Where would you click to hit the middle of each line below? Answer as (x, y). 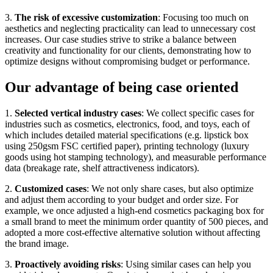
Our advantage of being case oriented (122, 87)
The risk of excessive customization (86, 17)
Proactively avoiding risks (68, 264)
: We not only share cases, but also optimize (170, 188)
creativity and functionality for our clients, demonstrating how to (128, 50)
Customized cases (51, 188)
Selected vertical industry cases (78, 113)
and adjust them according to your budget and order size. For (122, 199)
